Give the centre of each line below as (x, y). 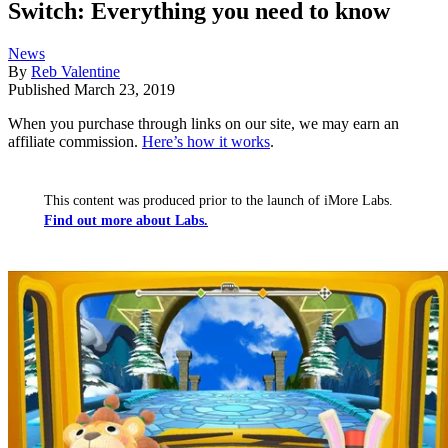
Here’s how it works (206, 142)
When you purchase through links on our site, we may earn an (203, 124)
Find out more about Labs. (126, 221)
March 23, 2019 (124, 90)
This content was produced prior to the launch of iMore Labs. (218, 201)
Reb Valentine (75, 72)
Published (41, 90)
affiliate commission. (75, 142)
